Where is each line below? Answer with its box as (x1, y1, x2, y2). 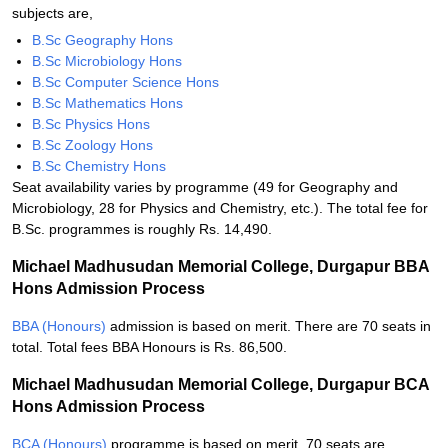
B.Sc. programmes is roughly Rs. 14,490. (12, 221, 272, 237)
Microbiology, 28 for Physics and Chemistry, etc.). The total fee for (12, 200, 428, 216)
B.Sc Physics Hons (32, 116, 150, 132)
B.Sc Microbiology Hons (32, 53, 182, 69)
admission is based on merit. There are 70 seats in (106, 318, 431, 334)
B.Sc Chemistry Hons (32, 158, 166, 174)
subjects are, (12, 5, 93, 21)
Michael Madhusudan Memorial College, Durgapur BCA (12, 376, 429, 393)
